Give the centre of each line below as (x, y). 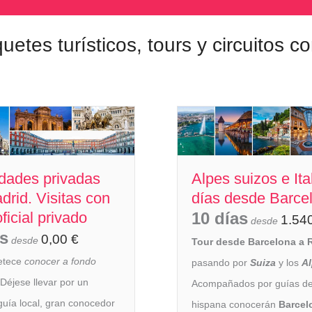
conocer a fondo (60, 262)
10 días (220, 219)
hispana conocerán (235, 305)
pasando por (221, 263)
